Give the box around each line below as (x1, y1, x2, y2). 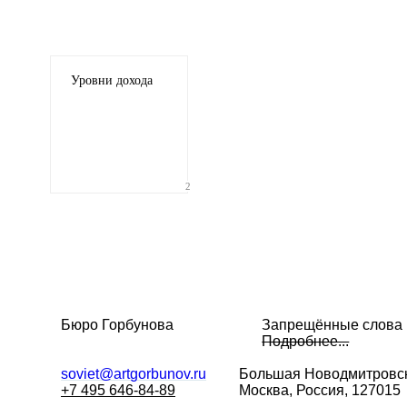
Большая (239, 366, 305, 382)
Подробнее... (262, 333, 350, 349)
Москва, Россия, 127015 (239, 382, 402, 398)
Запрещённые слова (262, 317, 403, 333)
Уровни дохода (70, 74, 153, 88)
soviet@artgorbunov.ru (61, 366, 207, 382)
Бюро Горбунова (61, 317, 174, 333)
